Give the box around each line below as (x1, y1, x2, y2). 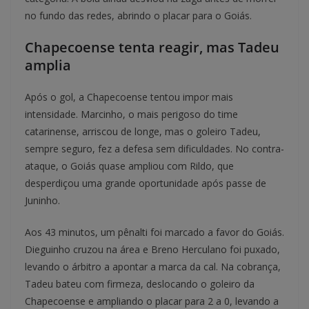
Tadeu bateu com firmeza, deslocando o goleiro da (25, 277, 255, 290)
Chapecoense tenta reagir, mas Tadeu (25, 37, 279, 57)
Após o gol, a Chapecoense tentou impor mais (25, 90, 233, 103)
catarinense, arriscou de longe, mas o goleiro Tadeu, (25, 124, 261, 138)
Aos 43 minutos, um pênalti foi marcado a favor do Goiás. (25, 225, 284, 239)
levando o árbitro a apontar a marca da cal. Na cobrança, (25, 259, 281, 273)
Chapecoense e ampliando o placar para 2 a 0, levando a (25, 294, 279, 308)
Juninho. (25, 193, 60, 207)
